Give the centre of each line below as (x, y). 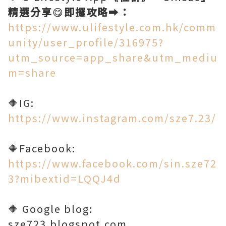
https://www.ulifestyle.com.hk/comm (112, 27)
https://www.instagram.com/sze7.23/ (112, 118)
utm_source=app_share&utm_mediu (113, 57)
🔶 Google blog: (50, 208)
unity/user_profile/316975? (86, 42)
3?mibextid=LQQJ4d (65, 178)
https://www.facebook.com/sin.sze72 (112, 163)
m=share (32, 72)
